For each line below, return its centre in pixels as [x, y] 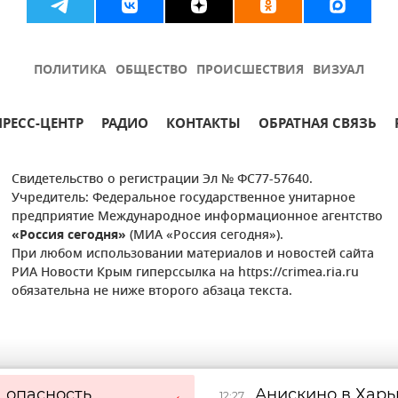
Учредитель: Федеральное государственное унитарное [184, 199]
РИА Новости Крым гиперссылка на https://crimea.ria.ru [186, 274]
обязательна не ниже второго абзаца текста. [152, 292]
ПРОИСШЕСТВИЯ [250, 71]
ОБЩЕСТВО [151, 71]
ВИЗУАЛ [338, 71]
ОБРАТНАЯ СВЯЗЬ [318, 125]
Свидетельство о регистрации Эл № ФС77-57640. [163, 180]
